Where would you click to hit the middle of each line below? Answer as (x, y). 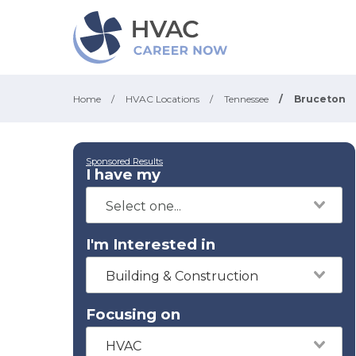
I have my (123, 174)
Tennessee (246, 99)
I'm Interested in (151, 244)
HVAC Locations (163, 99)
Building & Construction (182, 276)
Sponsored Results (124, 161)
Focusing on (133, 314)
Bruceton (320, 99)
